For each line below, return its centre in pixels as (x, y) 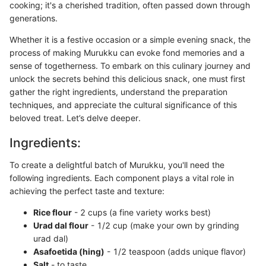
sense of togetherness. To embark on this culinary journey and (130, 65)
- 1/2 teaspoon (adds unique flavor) (175, 251)
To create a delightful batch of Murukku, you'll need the (117, 165)
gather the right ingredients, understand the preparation (118, 91)
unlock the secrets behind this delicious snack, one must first (127, 78)
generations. (34, 18)
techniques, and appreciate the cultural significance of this (123, 104)
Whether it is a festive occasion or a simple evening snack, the (130, 39)
